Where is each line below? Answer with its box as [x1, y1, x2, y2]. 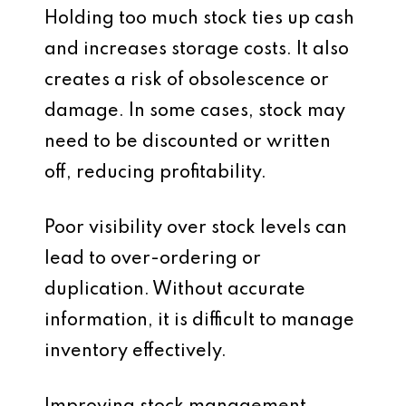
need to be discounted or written [44, 133, 331, 151]
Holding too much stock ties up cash [44, 10, 354, 28]
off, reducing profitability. [44, 164, 266, 182]
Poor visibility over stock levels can [44, 219, 347, 237]
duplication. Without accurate [44, 281, 305, 299]
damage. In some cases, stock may [44, 102, 345, 121]
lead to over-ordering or [44, 250, 261, 268]
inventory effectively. [44, 343, 227, 361]
